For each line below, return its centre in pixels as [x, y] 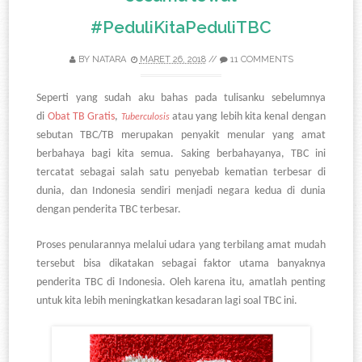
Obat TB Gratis [81, 117]
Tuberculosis [145, 118]
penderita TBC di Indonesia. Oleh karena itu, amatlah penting [181, 283]
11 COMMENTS [261, 60]
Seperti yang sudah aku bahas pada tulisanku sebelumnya [181, 99]
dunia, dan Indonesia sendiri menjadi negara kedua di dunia [181, 192]
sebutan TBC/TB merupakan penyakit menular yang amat [181, 136]
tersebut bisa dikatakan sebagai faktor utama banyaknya [181, 264]
